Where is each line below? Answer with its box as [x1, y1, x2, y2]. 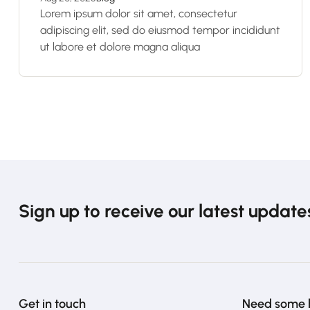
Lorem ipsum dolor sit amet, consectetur [40, 7, 237, 20]
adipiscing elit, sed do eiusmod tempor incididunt [40, 24, 280, 37]
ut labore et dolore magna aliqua [40, 40, 200, 53]
